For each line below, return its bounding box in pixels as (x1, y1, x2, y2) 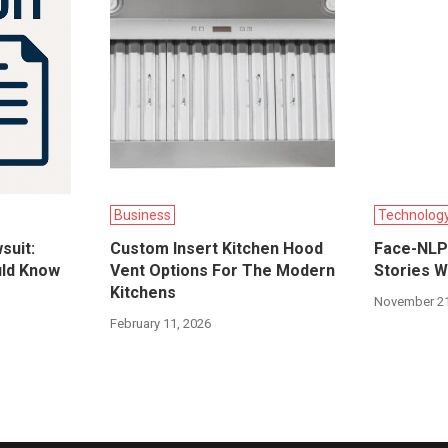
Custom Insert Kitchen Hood (109, 239, 323, 259)
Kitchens (109, 283, 176, 303)
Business (113, 207, 171, 224)
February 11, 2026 (109, 316, 211, 332)
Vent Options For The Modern (109, 261, 335, 281)
